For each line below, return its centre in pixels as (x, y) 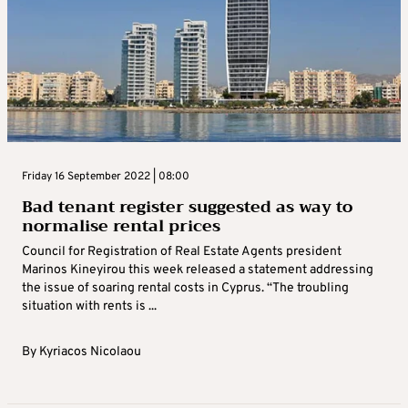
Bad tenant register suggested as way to (187, 206)
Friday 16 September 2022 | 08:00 (106, 176)
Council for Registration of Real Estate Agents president (182, 251)
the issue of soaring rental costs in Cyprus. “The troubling (185, 288)
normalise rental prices (121, 225)
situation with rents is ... (89, 306)
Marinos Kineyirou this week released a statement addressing (198, 270)
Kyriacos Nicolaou (90, 352)
